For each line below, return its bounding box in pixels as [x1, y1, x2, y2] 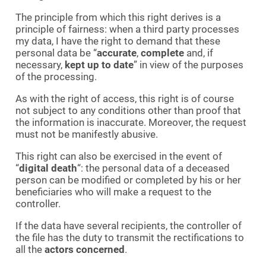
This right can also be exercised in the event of [15, 150, 222, 162]
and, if [184, 46, 213, 59]
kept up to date [65, 58, 134, 71]
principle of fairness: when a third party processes [15, 23, 239, 35]
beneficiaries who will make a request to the [15, 185, 211, 198]
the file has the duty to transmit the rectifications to [15, 231, 244, 243]
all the [15, 243, 45, 255]
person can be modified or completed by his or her [15, 173, 241, 186]
